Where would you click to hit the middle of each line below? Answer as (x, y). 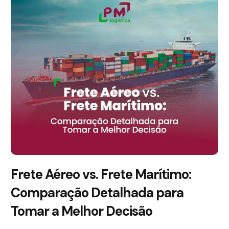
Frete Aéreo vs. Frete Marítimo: (101, 174)
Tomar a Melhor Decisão (82, 211)
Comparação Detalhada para (97, 192)
